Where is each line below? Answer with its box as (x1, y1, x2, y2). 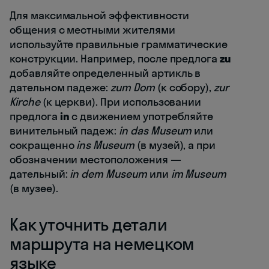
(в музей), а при (134, 138, 216, 152)
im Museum (171, 166, 227, 181)
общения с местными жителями (10, 22, 175, 37)
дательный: (10, 166, 70, 181)
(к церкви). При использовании (40, 94, 202, 109)
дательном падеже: (10, 80, 111, 94)
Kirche (10, 94, 40, 109)
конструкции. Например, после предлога (10, 51, 220, 65)
